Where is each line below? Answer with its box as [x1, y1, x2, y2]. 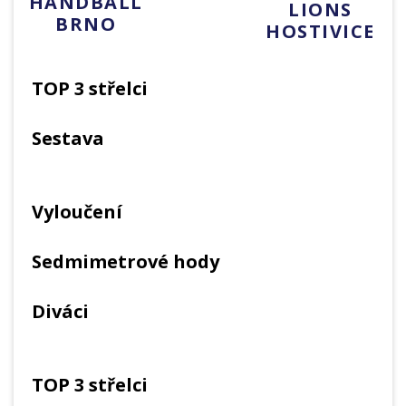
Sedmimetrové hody [32, 249, 219, 275]
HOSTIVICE [266, 19, 375, 44]
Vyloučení [32, 199, 122, 225]
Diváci [32, 299, 89, 324]
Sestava [32, 126, 104, 151]
